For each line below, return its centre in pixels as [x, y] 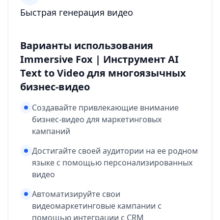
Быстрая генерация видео [77, 13]
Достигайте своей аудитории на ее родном [115, 151]
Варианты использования [87, 46]
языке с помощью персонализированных [112, 163]
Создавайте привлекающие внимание [105, 108]
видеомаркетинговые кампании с [97, 206]
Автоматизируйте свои [76, 194]
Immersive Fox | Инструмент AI [99, 59]
